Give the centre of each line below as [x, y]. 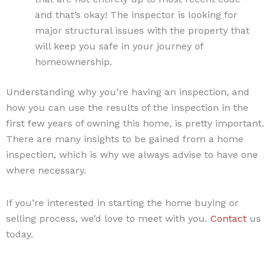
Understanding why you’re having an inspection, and [128, 92]
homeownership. [74, 61]
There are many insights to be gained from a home [125, 139]
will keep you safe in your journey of [119, 46]
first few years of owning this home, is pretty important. [135, 123]
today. [20, 234]
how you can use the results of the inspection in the [127, 107]
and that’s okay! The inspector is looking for [136, 14]
